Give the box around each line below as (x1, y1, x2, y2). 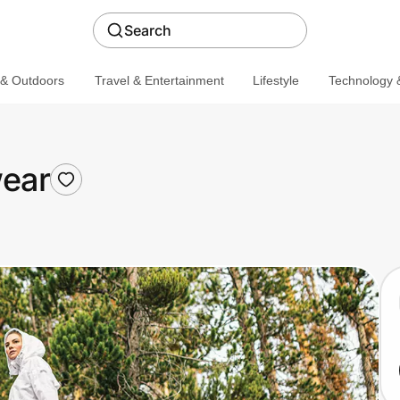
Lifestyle (252, 72, 299, 87)
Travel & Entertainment (94, 72, 224, 87)
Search (124, 21, 171, 39)
